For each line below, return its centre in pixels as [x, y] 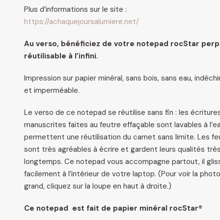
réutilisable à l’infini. [61, 56]
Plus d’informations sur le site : [75, 9]
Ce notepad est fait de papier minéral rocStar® [113, 208]
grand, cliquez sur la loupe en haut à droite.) [98, 186]
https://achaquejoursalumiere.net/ [82, 22]
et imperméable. [52, 90]
